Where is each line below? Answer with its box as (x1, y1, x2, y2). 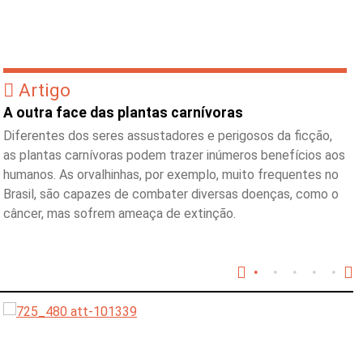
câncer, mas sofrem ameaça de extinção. (3, 206, 236, 221)
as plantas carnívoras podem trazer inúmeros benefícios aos (3, 147, 345, 163)
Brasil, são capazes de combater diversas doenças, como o (3, 186, 339, 202)
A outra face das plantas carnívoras (3, 105, 243, 121)
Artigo (19, 79, 70, 100)
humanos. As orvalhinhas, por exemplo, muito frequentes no (3, 167, 339, 182)
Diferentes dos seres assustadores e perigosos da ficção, (3, 128, 332, 143)
